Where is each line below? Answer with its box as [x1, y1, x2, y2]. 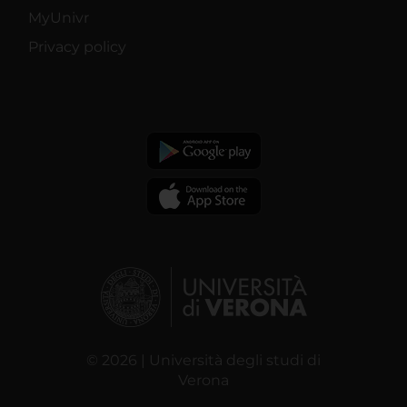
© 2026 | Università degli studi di [86, 352, 321, 369]
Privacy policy [28, 37, 126, 55]
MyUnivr [28, 9, 89, 27]
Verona [178, 372, 229, 389]
